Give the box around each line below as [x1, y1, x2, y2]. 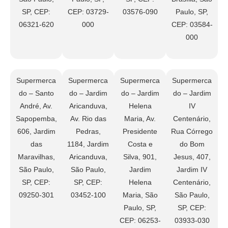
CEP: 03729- [67, 8, 109, 16]
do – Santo [18, 89, 54, 98]
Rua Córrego [171, 127, 213, 136]
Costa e [127, 140, 153, 149]
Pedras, [75, 127, 101, 136]
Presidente [123, 127, 157, 136]
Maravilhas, [17, 153, 55, 161]
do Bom [179, 140, 205, 149]
